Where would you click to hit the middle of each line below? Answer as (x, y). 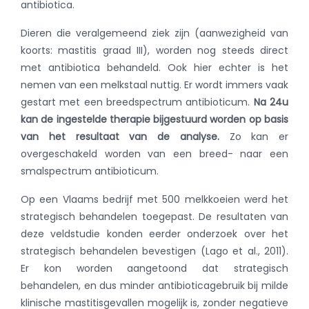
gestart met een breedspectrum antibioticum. (137, 102)
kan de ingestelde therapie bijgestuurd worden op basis (154, 119)
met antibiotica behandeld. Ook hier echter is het (154, 68)
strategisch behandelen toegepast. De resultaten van (154, 217)
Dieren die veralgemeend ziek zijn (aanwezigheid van (154, 33)
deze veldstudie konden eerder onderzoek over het (154, 234)
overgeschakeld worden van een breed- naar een (154, 154)
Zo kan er (253, 137)
